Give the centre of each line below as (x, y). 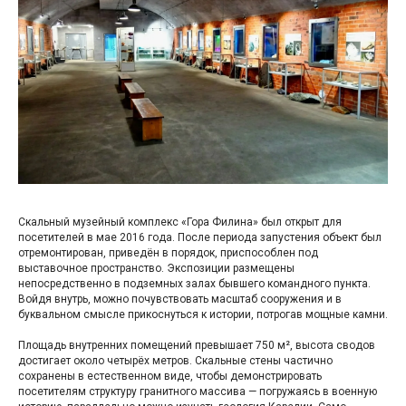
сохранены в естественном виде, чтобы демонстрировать (170, 377)
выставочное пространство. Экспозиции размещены (156, 269)
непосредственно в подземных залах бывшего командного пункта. (194, 284)
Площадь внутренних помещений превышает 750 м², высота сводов (197, 346)
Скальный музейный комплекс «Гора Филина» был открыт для (180, 222)
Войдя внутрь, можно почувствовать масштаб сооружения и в (180, 300)
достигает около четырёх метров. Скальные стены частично (175, 361)
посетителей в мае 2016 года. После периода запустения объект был (200, 238)
